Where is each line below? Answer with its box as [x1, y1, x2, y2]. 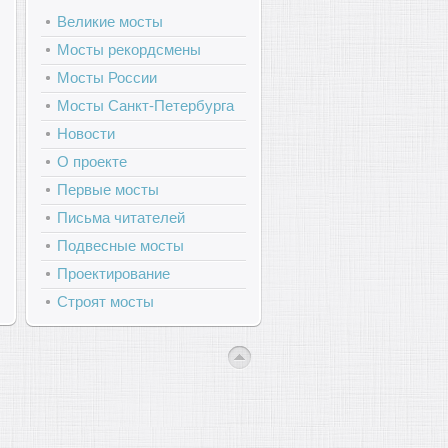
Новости [57, 125, 115, 142]
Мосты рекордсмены [57, 41, 201, 58]
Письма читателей [57, 209, 185, 226]
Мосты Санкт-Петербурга [57, 97, 234, 114]
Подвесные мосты [57, 237, 184, 254]
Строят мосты [57, 293, 154, 310]
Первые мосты [57, 181, 159, 198]
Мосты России [57, 69, 157, 86]
